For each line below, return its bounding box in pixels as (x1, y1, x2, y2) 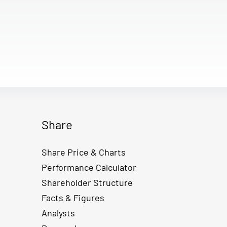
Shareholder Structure (42, 176, 133, 188)
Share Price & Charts (42, 146, 126, 158)
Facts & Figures (42, 192, 104, 203)
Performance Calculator (42, 161, 136, 173)
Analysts (42, 207, 75, 218)
